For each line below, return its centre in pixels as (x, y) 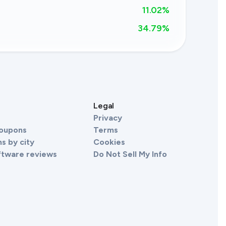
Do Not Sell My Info (130, 154)
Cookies (109, 142)
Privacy (108, 118)
